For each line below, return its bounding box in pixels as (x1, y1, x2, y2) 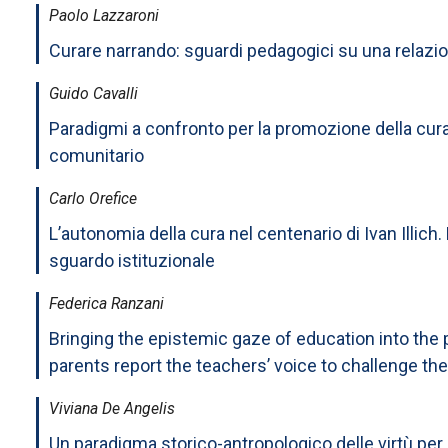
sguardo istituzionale (49, 249, 215, 271)
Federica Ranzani (49, 293, 164, 313)
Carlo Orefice (49, 188, 137, 208)
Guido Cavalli (49, 83, 138, 103)
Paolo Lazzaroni (49, 5, 159, 25)
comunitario (49, 144, 144, 166)
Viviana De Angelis (49, 398, 175, 418)
